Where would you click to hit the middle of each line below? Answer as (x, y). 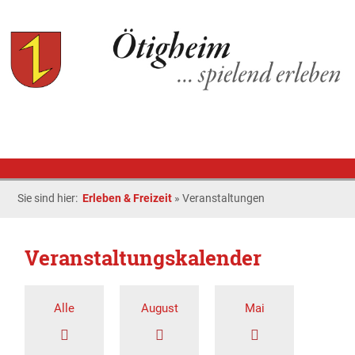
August (159, 308)
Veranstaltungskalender (146, 258)
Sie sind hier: (50, 198)
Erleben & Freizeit (128, 198)
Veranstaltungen (224, 198)
